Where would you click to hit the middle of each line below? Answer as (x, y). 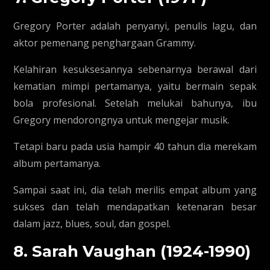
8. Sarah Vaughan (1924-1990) (132, 251)
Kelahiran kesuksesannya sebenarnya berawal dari (135, 69)
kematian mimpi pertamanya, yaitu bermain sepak (135, 86)
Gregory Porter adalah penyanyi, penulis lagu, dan (135, 26)
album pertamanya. (57, 163)
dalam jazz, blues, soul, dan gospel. (92, 224)
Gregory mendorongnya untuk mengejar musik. (122, 120)
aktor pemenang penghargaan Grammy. (105, 43)
